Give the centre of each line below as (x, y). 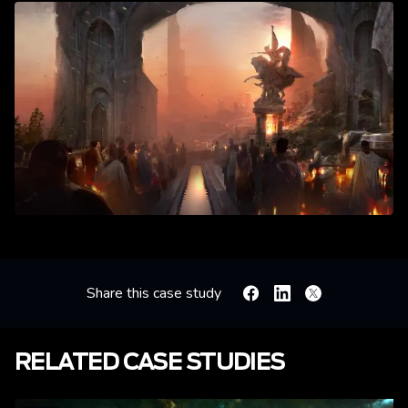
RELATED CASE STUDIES (150, 363)
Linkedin (300, 297)
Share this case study (154, 293)
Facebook (274, 297)
